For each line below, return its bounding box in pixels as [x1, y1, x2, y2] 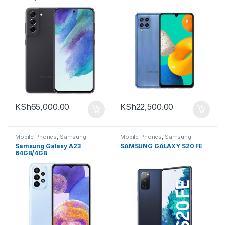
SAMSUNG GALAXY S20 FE [120, 142, 203, 150]
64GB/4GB [15, 149, 47, 157]
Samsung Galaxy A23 [15, 142, 81, 150]
